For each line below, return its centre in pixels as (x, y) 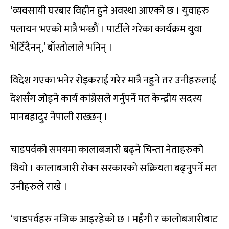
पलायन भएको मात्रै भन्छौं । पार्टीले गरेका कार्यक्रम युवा (106, 29)
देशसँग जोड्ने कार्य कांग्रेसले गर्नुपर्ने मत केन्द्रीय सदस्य (106, 99)
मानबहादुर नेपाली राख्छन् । (59, 117)
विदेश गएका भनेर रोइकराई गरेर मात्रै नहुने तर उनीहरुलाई (113, 81)
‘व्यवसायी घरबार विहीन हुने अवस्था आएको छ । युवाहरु (110, 11)
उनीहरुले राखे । (39, 187)
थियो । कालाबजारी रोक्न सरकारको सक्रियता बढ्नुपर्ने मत (113, 168)
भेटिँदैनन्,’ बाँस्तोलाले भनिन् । (61, 48)
